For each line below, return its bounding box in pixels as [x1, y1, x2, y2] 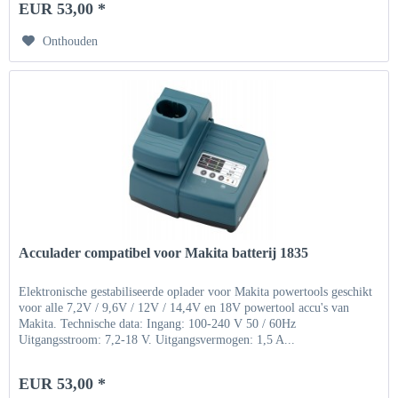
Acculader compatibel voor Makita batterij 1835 [19, 244, 309, 260]
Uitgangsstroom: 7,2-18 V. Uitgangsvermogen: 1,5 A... [19, 332, 296, 346]
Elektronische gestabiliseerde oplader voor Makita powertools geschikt [19, 284, 373, 298]
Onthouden [43, 35, 99, 49]
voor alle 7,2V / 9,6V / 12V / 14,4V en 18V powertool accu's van [19, 300, 350, 314]
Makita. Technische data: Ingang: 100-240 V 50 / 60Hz [19, 316, 297, 330]
